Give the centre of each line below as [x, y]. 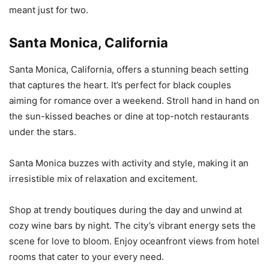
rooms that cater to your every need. [86, 257]
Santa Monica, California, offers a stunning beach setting [129, 70]
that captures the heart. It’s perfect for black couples [120, 85]
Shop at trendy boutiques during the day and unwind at [125, 210]
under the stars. [43, 132]
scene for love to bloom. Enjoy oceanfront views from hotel [134, 241]
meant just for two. [50, 10]
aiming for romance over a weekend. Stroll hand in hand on [134, 101]
